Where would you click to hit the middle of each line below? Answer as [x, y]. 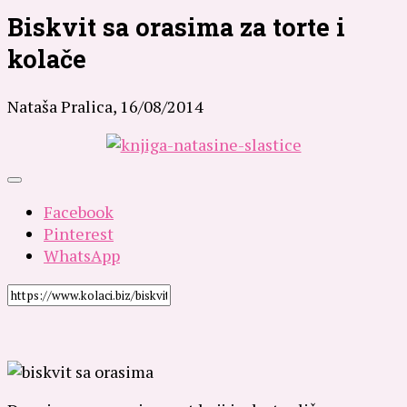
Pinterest [79, 233]
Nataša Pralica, [64, 106]
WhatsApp [82, 255]
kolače [47, 59]
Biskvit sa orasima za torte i [176, 27]
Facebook [79, 211]
